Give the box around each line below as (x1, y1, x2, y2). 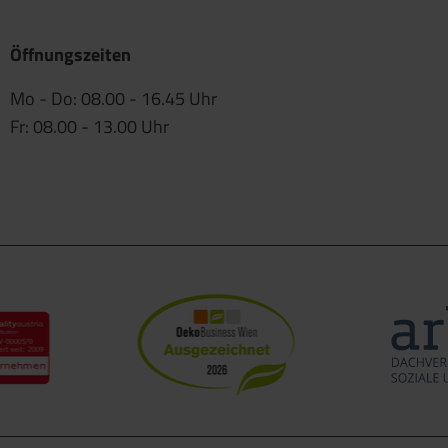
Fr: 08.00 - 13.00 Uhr (10, 113, 169, 141)
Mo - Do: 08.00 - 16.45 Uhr (10, 85, 217, 113)
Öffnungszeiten (10, 41, 131, 69)
